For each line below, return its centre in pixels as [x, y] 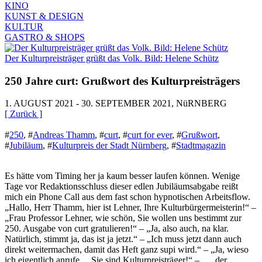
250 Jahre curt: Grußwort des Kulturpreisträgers [122, 81]
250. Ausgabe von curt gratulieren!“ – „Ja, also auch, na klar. [117, 229]
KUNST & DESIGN [44, 16]
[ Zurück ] [23, 114]
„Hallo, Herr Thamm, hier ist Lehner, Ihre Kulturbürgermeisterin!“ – [130, 208]
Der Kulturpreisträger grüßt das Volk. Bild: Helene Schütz [112, 58]
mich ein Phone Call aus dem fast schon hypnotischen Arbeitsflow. [127, 197]
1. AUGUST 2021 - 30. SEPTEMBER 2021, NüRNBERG [116, 104]
